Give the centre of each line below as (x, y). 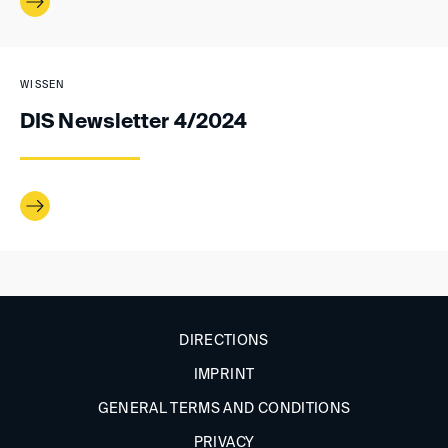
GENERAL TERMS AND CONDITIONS (224, 408)
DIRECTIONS (224, 340)
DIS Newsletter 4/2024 (134, 122)
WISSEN (43, 84)
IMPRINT (224, 374)
